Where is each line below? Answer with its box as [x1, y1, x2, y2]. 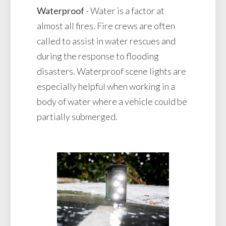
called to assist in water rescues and [37, 35, 176, 47]
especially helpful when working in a [37, 81, 175, 92]
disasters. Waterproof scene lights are [37, 66, 186, 77]
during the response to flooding [37, 50, 159, 62]
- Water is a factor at [84, 5, 164, 17]
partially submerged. [37, 111, 118, 123]
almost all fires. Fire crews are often [37, 20, 175, 32]
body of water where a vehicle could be [37, 96, 187, 107]
